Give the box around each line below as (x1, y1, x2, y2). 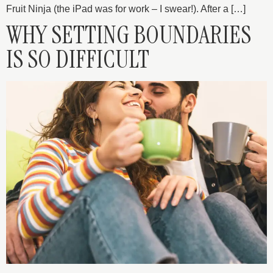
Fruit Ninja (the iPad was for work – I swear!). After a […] (6, 3, 246, 14)
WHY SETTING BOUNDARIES (6, 19, 251, 51)
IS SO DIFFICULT (6, 43, 149, 75)
